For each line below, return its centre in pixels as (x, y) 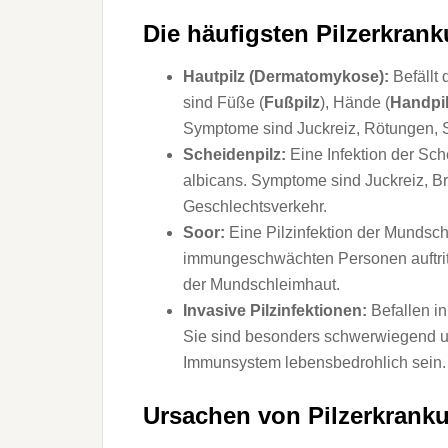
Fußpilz (292, 102)
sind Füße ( (223, 102)
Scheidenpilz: (234, 154)
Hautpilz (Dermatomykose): (286, 76)
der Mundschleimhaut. (261, 284)
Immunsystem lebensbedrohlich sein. (314, 362)
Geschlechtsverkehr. (255, 206)
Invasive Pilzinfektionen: (275, 310)
